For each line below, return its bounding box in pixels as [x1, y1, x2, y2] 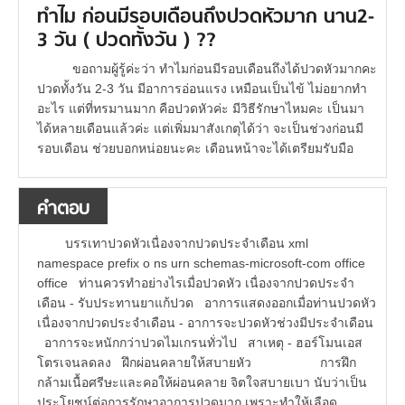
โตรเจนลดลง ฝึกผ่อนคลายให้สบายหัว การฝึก [37, 355, 356, 371]
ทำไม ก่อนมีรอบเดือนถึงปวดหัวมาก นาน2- [37, 3, 374, 34]
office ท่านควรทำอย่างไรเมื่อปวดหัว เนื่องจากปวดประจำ [37, 276, 354, 291]
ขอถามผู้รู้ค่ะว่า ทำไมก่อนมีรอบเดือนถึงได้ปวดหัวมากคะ [64, 61, 377, 77]
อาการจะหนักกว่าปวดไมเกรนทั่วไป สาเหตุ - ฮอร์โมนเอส [37, 335, 363, 351]
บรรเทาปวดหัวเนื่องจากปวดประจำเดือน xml [64, 236, 308, 251]
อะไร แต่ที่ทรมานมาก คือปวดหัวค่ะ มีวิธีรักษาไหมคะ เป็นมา [37, 101, 364, 117]
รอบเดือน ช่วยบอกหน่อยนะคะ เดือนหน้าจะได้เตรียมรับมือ [37, 141, 353, 156]
